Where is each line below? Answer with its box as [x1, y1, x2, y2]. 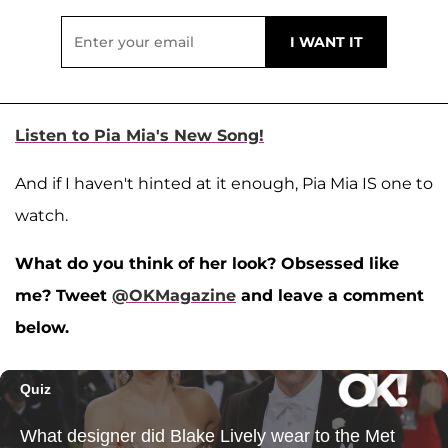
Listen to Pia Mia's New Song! [15, 125, 264, 145]
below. [15, 317, 69, 337]
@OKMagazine [112, 285, 236, 305]
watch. [15, 205, 68, 225]
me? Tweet [15, 285, 112, 305]
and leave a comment [236, 285, 424, 305]
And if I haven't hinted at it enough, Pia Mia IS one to [15, 173, 433, 193]
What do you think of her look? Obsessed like [15, 253, 399, 273]
